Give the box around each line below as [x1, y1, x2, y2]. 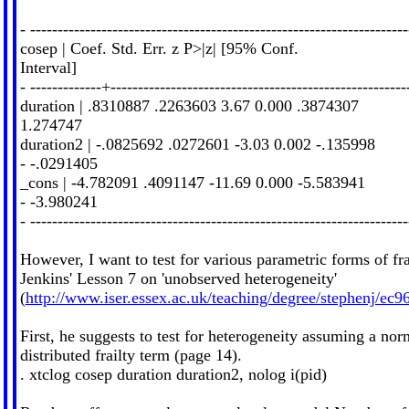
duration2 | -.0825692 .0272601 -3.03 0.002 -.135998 [19, 134, 375, 153]
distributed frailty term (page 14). [19, 345, 242, 364]
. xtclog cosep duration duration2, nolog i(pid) [19, 364, 327, 383]
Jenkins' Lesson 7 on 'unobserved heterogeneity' [19, 268, 337, 288]
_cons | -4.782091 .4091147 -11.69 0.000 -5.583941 [19, 173, 365, 192]
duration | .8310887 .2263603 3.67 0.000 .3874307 [19, 96, 359, 115]
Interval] [19, 58, 77, 77]
